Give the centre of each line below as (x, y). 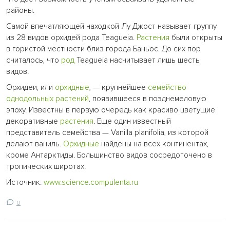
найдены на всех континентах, (154, 144)
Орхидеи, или (31, 87)
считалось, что (34, 60)
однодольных (30, 99)
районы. (20, 10)
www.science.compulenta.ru (91, 183)
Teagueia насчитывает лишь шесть (137, 60)
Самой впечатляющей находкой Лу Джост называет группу (111, 26)
